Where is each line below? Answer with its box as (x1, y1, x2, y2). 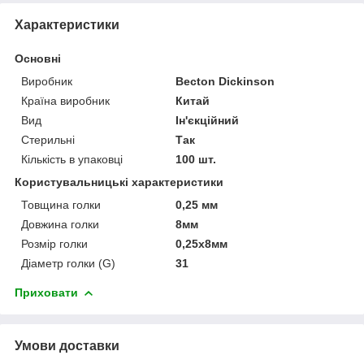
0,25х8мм (175, 236, 228, 250)
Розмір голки (21, 236, 88, 250)
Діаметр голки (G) (21, 256, 115, 270)
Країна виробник (21, 93, 110, 107)
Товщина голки (21, 197, 101, 211)
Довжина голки (21, 217, 99, 231)
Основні (15, 51, 61, 65)
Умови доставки (15, 338, 119, 353)
